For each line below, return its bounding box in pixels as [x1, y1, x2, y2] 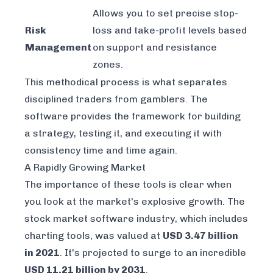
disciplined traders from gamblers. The [24, 93, 208, 105]
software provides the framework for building [24, 110, 241, 122]
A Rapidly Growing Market [24, 161, 146, 174]
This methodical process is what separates [24, 76, 227, 88]
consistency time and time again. [24, 144, 177, 157]
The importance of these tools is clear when [24, 179, 232, 191]
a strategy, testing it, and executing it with [24, 127, 222, 140]
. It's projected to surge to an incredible [60, 247, 246, 259]
